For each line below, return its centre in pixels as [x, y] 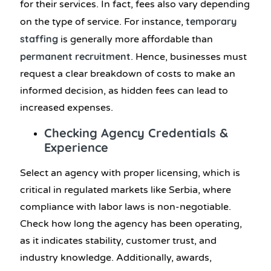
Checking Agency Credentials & [136, 132]
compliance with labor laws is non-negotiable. [126, 207]
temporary [211, 21]
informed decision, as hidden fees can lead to [124, 90]
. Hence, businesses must [189, 57]
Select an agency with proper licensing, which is [130, 173]
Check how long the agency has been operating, [131, 224]
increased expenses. [67, 107]
